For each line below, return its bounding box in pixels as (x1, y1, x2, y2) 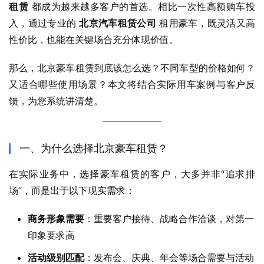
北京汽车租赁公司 (79, 17, 156, 29)
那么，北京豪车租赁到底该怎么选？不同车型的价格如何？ (9, 62, 255, 74)
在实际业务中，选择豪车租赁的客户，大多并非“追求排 (9, 168, 255, 180)
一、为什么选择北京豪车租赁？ (19, 142, 168, 155)
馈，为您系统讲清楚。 (9, 95, 103, 107)
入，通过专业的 (9, 17, 80, 29)
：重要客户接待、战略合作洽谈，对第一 (84, 213, 254, 225)
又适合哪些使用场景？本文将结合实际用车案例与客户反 (9, 78, 255, 91)
